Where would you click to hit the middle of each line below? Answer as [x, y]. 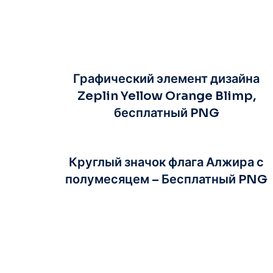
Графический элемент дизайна [167, 79]
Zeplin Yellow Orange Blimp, [166, 96]
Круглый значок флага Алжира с [167, 162]
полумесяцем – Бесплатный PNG [167, 179]
